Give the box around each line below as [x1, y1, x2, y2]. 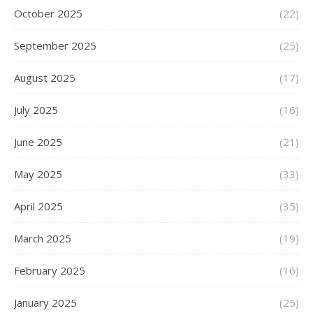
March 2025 [14, 231, 71, 246]
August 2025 [14, 71, 75, 85]
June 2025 [14, 135, 62, 150]
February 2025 [14, 263, 85, 278]
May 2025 [14, 167, 62, 182]
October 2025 [14, 6, 82, 21]
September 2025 [14, 38, 96, 53]
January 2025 [14, 296, 77, 310]
